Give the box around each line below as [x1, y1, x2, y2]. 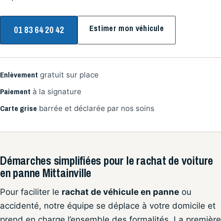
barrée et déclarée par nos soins [37, 103, 154, 113]
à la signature [31, 86, 81, 96]
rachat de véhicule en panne [62, 187, 179, 197]
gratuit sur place [38, 70, 99, 79]
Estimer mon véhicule [89, 23, 164, 34]
